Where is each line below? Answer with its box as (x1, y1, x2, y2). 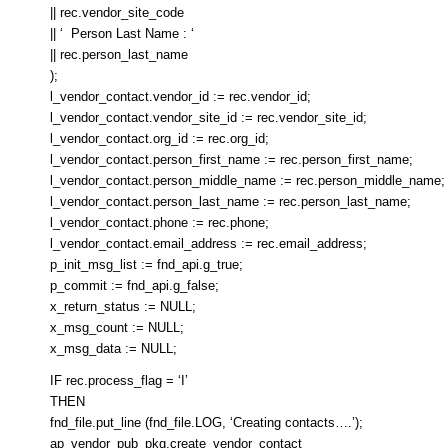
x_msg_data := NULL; (50, 341, 177, 357)
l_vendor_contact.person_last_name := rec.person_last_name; (50, 194, 411, 210)
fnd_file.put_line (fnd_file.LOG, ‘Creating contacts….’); (50, 415, 363, 431)
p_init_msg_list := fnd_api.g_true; (50, 257, 243, 273)
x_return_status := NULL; (50, 299, 196, 315)
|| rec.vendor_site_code (50, 5, 184, 21)
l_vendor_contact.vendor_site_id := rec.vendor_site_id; (50, 110, 367, 126)
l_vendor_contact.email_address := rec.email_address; (50, 236, 367, 252)
